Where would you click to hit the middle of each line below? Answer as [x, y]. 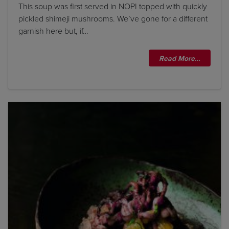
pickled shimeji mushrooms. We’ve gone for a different [113, 18]
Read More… [180, 58]
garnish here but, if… [53, 31]
